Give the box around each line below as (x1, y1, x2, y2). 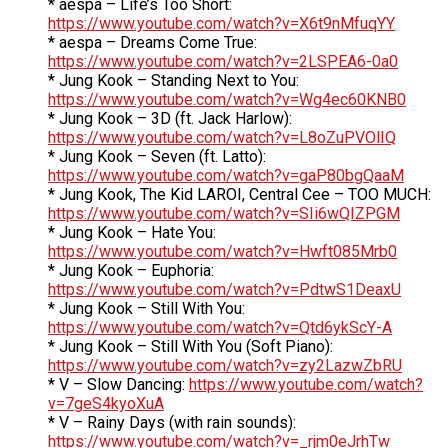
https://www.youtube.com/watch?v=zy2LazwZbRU (48, 356, 402, 376)
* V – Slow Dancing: (48, 375, 189, 395)
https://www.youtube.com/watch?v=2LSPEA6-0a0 (48, 52, 398, 72)
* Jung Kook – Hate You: (48, 223, 216, 243)
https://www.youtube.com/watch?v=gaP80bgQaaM (48, 166, 404, 186)
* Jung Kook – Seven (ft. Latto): (48, 147, 266, 167)
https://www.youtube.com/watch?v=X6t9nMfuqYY (48, 14, 395, 34)
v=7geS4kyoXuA (48, 394, 164, 414)
